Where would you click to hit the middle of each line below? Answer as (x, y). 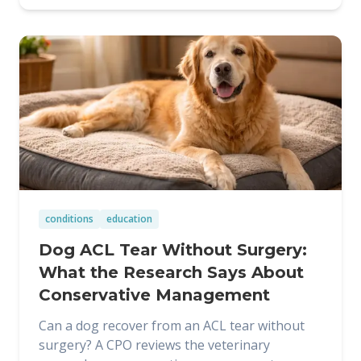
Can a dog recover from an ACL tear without (172, 326)
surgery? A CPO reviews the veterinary (154, 345)
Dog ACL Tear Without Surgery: (173, 250)
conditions (69, 219)
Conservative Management (154, 295)
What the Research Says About (171, 272)
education (129, 219)
